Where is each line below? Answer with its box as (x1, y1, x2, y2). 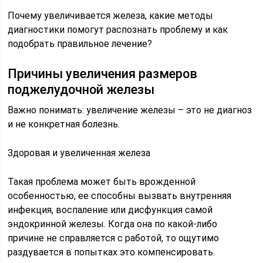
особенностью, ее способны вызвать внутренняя (8, 190, 232, 201)
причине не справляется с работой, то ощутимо (8, 232, 220, 244)
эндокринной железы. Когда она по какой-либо (8, 218, 218, 230)
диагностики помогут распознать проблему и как (8, 24, 228, 35)
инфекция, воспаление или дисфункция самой (8, 204, 213, 215)
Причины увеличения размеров (8, 66, 198, 81)
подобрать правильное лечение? (8, 38, 153, 49)
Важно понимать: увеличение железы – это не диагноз (8, 104, 252, 116)
